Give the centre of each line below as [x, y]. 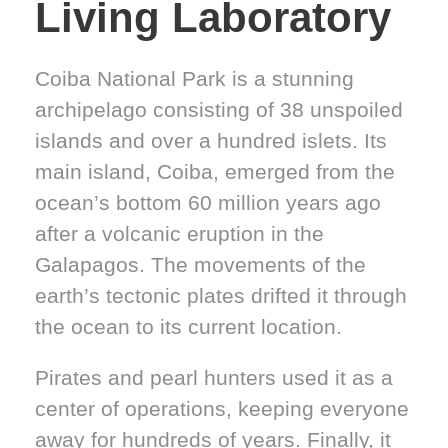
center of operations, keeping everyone [222, 408]
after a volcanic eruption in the [179, 233]
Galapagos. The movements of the [200, 264]
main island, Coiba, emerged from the [215, 171]
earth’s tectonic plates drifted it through [221, 295]
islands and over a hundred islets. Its [211, 140]
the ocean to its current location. [188, 326]
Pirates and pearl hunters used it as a [214, 377]
